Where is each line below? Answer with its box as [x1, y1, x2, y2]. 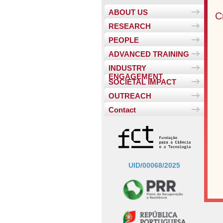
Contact [109, 106, 136, 114]
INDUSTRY [109, 64, 146, 73]
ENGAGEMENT [109, 72, 163, 81]
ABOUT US [109, 8, 148, 17]
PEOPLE [109, 36, 139, 45]
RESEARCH [109, 22, 151, 31]
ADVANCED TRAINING [109, 50, 189, 59]
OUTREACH [109, 92, 151, 101]
